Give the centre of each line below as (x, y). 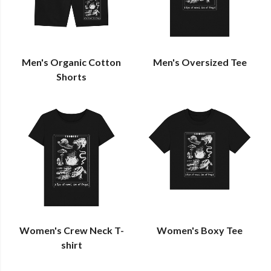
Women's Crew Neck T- (71, 230)
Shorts (71, 76)
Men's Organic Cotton (71, 62)
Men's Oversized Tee (200, 62)
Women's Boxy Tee (200, 230)
